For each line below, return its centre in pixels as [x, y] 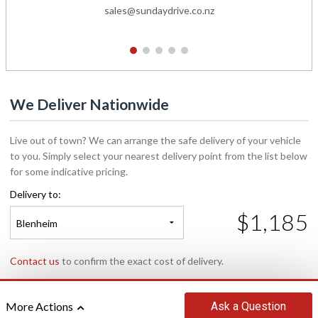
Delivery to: [35, 194]
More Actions [40, 307]
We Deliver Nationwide [89, 104]
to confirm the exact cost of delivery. [142, 261]
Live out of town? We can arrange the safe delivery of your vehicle [155, 141]
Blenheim [37, 224]
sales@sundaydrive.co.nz [159, 11]
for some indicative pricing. [69, 172]
